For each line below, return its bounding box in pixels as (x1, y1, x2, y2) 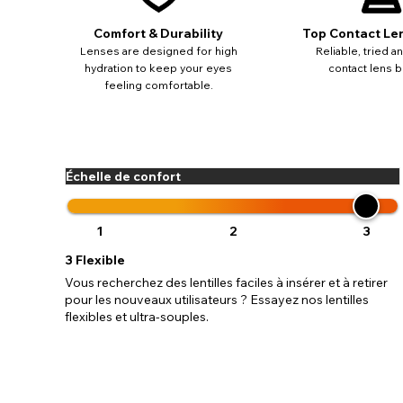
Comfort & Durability (94, 24, 223, 41)
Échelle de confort (66, 167, 181, 184)
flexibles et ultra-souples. (65, 308, 209, 325)
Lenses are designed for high (79, 43, 237, 58)
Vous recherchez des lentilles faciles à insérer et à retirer (65, 273, 388, 291)
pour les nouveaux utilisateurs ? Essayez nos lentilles (65, 291, 369, 308)
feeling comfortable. (103, 77, 213, 92)
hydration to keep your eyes (85, 60, 232, 75)
